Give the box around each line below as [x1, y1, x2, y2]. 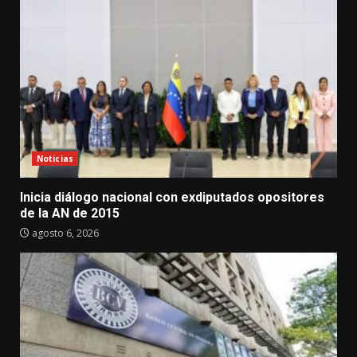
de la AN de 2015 [20, 205, 120, 221]
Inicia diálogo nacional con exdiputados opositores [20, 189, 324, 205]
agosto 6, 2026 [29, 226, 99, 240]
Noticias [37, 152, 73, 164]
